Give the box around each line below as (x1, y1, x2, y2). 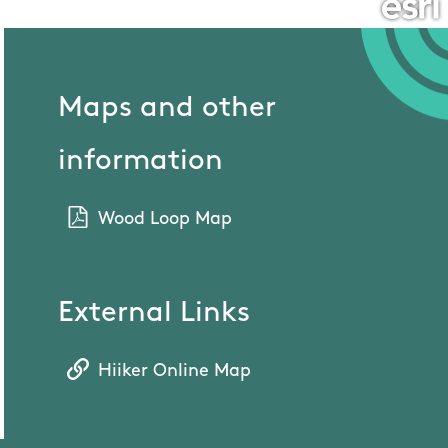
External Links (58, 299, 251, 329)
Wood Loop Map (98, 210, 233, 230)
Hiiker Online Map (98, 362, 252, 382)
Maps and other (58, 94, 277, 124)
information (58, 147, 224, 177)
